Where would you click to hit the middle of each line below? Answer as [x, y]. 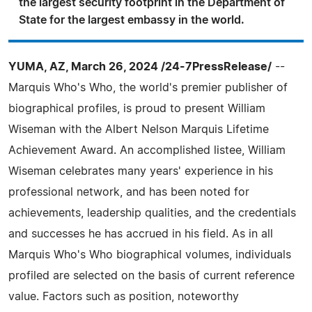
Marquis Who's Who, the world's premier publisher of [148, 88]
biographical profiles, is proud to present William [137, 109]
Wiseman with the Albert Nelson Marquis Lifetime [139, 130]
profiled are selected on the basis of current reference [151, 276]
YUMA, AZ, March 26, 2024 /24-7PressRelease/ [140, 67]
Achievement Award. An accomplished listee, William [147, 150]
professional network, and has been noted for [129, 192]
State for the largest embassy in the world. [132, 20]
